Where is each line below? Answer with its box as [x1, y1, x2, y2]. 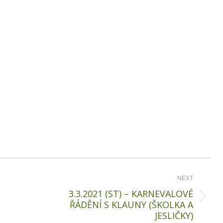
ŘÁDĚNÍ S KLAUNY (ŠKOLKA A [70, 199, 193, 211]
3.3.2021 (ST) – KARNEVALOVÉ [69, 188, 193, 200]
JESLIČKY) [155, 210, 193, 222]
